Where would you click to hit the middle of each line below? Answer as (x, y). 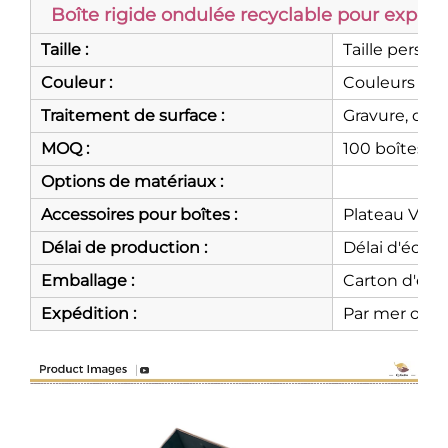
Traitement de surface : (132, 115)
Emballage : (87, 280)
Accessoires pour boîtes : (139, 214)
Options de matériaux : (132, 181)
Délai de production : (124, 247)
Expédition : (88, 313)
